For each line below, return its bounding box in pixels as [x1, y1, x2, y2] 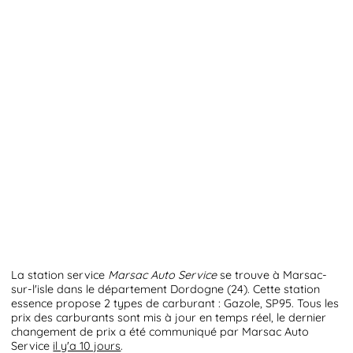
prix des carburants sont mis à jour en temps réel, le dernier [11, 310, 327, 325]
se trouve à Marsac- [217, 268, 328, 283]
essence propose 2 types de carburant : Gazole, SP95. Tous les [11, 296, 340, 311]
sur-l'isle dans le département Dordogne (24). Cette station [11, 282, 321, 297]
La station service [11, 268, 109, 283]
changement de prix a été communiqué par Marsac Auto [11, 325, 310, 340]
